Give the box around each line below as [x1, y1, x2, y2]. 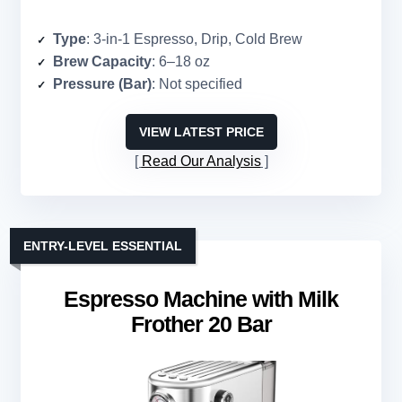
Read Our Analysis [141, 153, 261, 170]
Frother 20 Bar [130, 311, 272, 337]
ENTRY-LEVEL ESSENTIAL [23, 239, 182, 254]
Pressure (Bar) [53, 76, 152, 92]
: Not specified [152, 76, 242, 92]
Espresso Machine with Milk [64, 286, 338, 312]
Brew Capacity [53, 54, 152, 70]
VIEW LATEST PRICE [138, 125, 264, 140]
